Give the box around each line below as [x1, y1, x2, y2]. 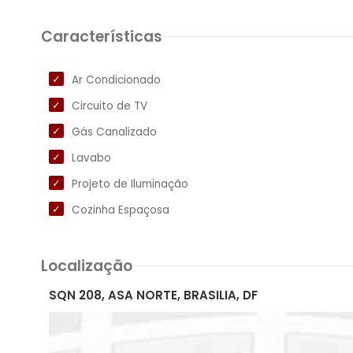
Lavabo [72, 150, 111, 165]
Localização [41, 255, 132, 277]
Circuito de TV [72, 98, 147, 113]
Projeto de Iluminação [72, 176, 188, 191]
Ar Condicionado [72, 72, 161, 87]
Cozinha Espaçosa [72, 203, 169, 217]
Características [41, 26, 162, 47]
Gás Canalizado [72, 124, 157, 139]
